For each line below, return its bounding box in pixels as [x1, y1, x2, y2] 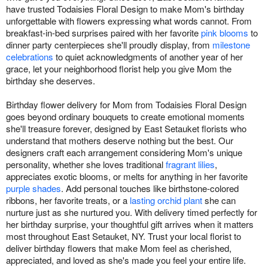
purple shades [6, 182, 61, 195]
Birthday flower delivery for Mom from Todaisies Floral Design [6, 98, 246, 111]
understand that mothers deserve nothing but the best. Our [6, 134, 233, 147]
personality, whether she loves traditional [6, 158, 166, 171]
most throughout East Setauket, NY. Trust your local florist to [6, 230, 241, 243]
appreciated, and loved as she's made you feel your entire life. [6, 254, 246, 267]
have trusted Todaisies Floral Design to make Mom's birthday [6, 2, 245, 16]
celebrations [6, 50, 53, 63]
